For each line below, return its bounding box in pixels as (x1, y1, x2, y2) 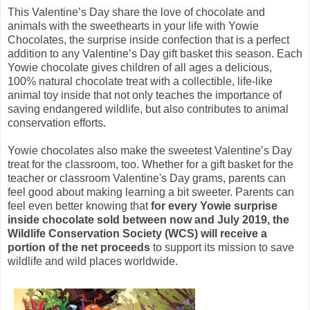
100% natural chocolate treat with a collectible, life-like (8, 75, 273, 87)
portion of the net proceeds (8, 241, 150, 253)
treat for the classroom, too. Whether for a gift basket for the (8, 158, 293, 170)
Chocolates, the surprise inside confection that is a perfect (8, 33, 289, 46)
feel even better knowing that (8, 199, 151, 212)
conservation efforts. (8, 116, 109, 129)
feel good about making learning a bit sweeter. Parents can (8, 185, 294, 198)
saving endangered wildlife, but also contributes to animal (8, 102, 289, 115)
